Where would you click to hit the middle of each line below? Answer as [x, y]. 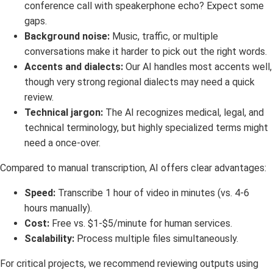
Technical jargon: [64, 112]
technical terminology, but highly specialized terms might [146, 127]
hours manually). [58, 208]
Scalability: [49, 238]
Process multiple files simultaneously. [156, 238]
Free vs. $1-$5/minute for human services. [141, 223]
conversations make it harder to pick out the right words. [146, 51]
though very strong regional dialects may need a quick [140, 82]
